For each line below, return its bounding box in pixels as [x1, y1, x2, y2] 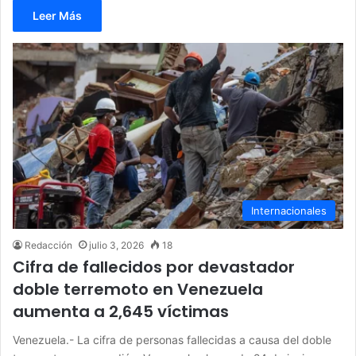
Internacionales [251, 204, 327, 218]
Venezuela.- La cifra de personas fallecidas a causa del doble [13, 333, 331, 347]
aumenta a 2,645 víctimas [13, 300, 229, 323]
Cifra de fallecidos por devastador [13, 256, 295, 279]
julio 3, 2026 [89, 239, 144, 252]
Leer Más [33, 8, 82, 22]
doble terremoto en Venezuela [13, 278, 263, 301]
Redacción [25, 239, 72, 252]
